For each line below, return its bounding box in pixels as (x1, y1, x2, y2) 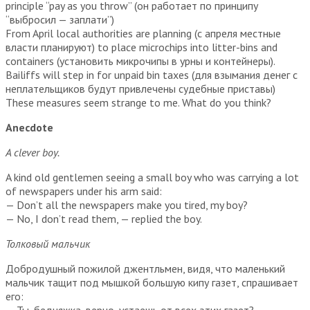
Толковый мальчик (6, 236, 90, 250)
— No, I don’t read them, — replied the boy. (6, 211, 202, 226)
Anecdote (6, 120, 53, 134)
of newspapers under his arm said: (6, 183, 162, 198)
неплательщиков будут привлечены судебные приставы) (6, 81, 275, 95)
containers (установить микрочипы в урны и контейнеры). (6, 53, 275, 68)
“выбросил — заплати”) (6, 12, 114, 26)
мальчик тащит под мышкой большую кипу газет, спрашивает (6, 275, 298, 289)
